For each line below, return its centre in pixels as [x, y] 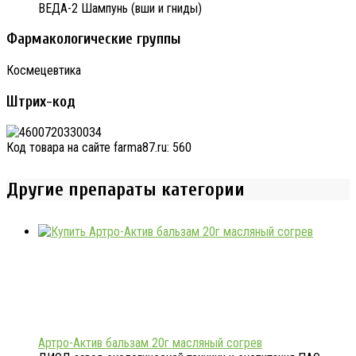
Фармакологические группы [93, 39]
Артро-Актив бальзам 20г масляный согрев [150, 343]
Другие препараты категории [126, 190]
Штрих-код [41, 101]
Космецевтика [44, 70]
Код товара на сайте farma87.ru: [89, 148]
